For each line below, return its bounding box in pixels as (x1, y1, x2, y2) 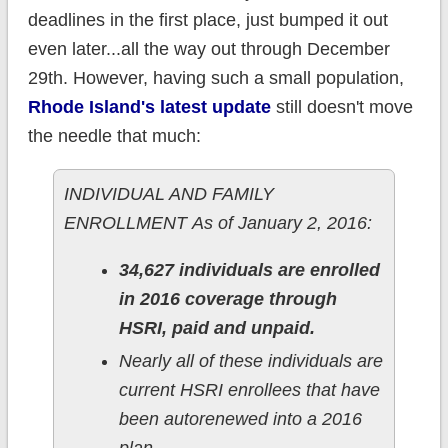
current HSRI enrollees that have (118, 380, 380, 401)
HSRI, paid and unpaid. (118, 318, 315, 339)
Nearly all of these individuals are (118, 351, 383, 372)
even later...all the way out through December (27, 39, 390, 60)
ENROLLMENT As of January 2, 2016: (63, 213, 372, 234)
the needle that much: (27, 126, 201, 147)
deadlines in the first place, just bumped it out (27, 10, 388, 31)
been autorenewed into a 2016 (118, 409, 362, 430)
